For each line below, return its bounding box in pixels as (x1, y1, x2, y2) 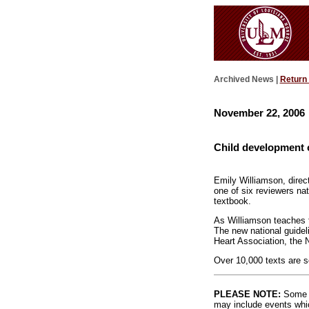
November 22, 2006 (213, 106, 305, 119)
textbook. (213, 196, 251, 207)
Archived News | (213, 74, 280, 85)
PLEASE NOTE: (213, 288, 281, 299)
